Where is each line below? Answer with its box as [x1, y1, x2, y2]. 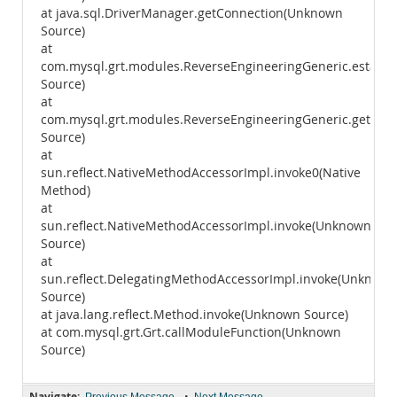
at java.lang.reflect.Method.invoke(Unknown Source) [41, 307, 348, 323]
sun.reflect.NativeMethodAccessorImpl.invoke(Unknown [41, 218, 371, 234]
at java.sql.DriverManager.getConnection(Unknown [41, 5, 343, 21]
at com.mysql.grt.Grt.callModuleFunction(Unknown [41, 324, 341, 340]
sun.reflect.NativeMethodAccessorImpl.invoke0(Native [41, 165, 361, 181]
